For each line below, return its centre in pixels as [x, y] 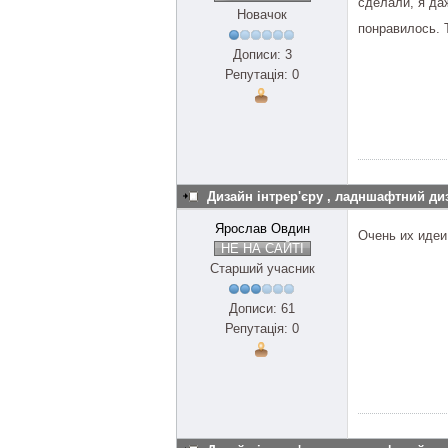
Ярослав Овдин [262, 228]
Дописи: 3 [262, 54]
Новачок [262, 14]
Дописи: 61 [262, 308]
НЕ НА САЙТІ [262, 248]
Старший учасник [262, 268]
